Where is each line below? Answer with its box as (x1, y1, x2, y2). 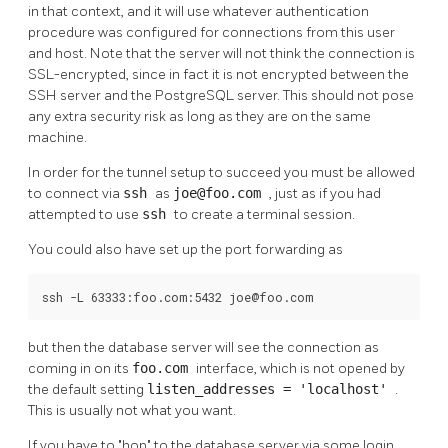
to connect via (28, 185, 123, 203)
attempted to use (28, 206, 142, 224)
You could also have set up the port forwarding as (28, 241, 343, 259)
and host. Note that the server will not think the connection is (28, 45, 415, 63)
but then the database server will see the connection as (28, 339, 379, 357)
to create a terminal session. (174, 206, 355, 224)
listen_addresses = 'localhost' (147, 381, 395, 398)
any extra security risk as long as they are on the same (28, 108, 371, 126)
